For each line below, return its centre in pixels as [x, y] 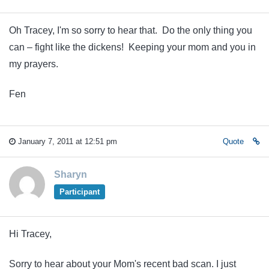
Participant [79, 192]
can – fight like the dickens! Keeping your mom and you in [132, 47]
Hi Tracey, [30, 234]
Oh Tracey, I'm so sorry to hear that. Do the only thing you [131, 30]
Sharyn [71, 174]
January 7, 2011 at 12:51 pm [66, 141]
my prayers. [34, 64]
